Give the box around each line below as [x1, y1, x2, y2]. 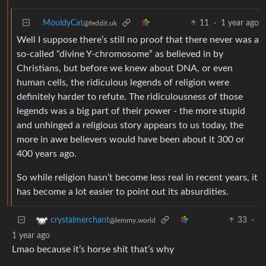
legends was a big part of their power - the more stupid [17, 106, 245, 116]
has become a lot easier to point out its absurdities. [17, 186, 229, 197]
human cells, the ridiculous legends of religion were [17, 77, 229, 87]
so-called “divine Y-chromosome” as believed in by [17, 49, 223, 59]
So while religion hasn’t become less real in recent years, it [17, 172, 258, 182]
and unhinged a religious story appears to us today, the [17, 120, 243, 130]
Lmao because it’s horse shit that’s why [12, 244, 174, 254]
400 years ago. [17, 148, 77, 159]
